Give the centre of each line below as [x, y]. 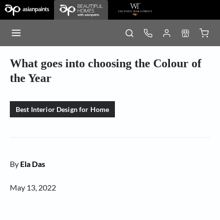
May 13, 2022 [33, 187]
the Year [31, 78]
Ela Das [33, 164]
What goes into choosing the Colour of [106, 63]
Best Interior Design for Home [63, 109]
